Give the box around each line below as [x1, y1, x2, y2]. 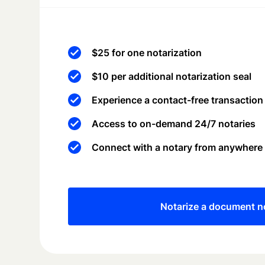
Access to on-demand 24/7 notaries [92, 118, 256, 130]
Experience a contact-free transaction [92, 94, 264, 106]
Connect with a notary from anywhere [92, 141, 263, 154]
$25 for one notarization [92, 47, 202, 59]
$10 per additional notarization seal [92, 70, 252, 83]
